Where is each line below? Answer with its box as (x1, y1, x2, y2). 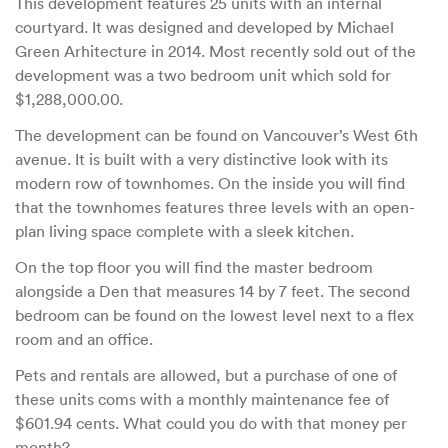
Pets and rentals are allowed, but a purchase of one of (15, 365, 397, 386)
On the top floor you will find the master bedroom (15, 257, 373, 278)
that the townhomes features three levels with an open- (15, 197, 415, 218)
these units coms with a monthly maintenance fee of (15, 389, 389, 410)
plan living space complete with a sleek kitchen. (15, 221, 354, 242)
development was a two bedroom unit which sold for (15, 65, 391, 86)
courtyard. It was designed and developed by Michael (15, 17, 394, 38)
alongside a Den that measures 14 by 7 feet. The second (15, 281, 410, 302)
